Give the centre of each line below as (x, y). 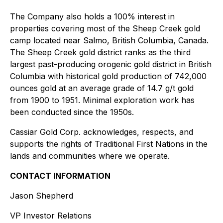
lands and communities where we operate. (90, 156)
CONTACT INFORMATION (60, 176)
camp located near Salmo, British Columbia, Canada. (109, 40)
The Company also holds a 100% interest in (92, 16)
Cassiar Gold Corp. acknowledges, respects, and (102, 132)
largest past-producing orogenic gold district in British (111, 64)
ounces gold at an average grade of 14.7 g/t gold (102, 88)
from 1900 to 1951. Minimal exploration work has (102, 100)
